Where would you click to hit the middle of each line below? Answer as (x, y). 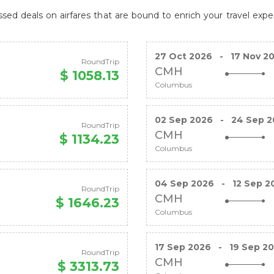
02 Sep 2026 (184, 120)
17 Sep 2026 (183, 247)
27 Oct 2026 (183, 56)
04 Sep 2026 (184, 183)
